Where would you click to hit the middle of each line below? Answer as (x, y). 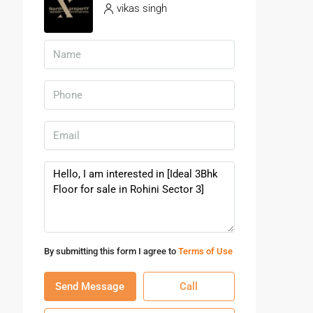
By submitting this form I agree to (111, 251)
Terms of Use (205, 251)
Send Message (90, 286)
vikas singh (142, 8)
